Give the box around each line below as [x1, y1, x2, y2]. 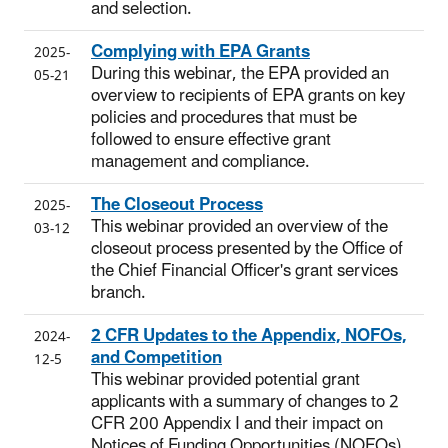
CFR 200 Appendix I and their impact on [91, 405, 383, 442]
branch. [91, 274, 146, 311]
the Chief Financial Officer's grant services [91, 252, 398, 289]
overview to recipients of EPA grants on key [91, 77, 405, 114]
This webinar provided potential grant [91, 361, 360, 398]
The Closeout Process [91, 186, 263, 223]
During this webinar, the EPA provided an [91, 55, 389, 92]
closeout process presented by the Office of [91, 230, 403, 267]
